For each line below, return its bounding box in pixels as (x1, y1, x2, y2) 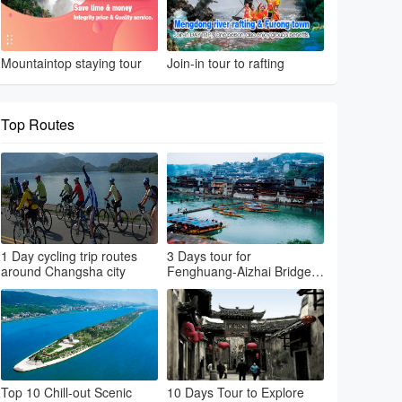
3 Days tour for (167, 247, 251, 265)
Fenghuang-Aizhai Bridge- (167, 262, 316, 280)
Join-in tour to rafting (167, 54, 284, 72)
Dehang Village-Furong (167, 277, 299, 295)
